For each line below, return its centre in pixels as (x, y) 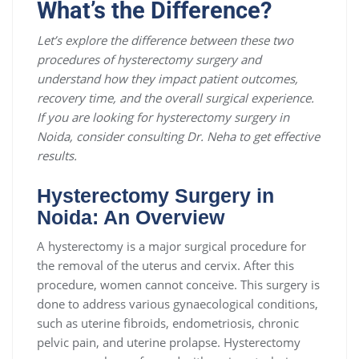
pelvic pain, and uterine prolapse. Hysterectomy (169, 343)
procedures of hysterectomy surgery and (149, 60)
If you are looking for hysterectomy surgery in (163, 117)
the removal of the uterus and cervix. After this (165, 266)
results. (57, 156)
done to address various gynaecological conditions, (177, 304)
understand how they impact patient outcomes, (167, 79)
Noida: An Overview (131, 218)
